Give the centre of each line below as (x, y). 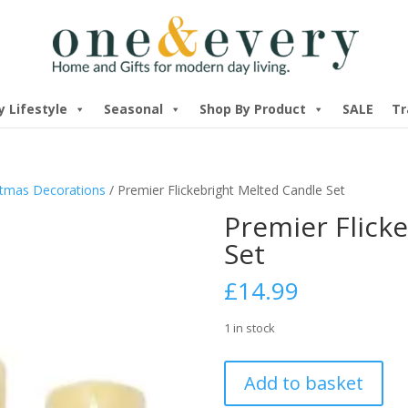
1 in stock (249, 328)
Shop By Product (252, 109)
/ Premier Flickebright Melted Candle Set (228, 190)
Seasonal (133, 109)
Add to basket (303, 383)
